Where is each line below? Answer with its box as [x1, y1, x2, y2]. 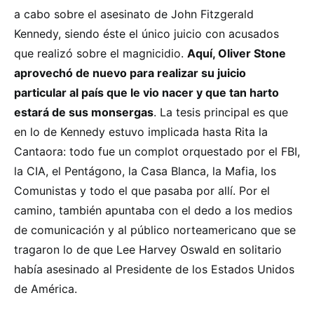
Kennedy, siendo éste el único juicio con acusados [14, 27, 279, 41]
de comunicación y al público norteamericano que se [14, 223, 296, 238]
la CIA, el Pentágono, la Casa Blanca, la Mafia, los [14, 164, 276, 179]
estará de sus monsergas [14, 105, 153, 120]
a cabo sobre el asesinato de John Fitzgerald [14, 7, 254, 22]
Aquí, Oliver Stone [187, 46, 286, 61]
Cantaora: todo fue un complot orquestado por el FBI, [14, 144, 300, 159]
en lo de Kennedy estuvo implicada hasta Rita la [14, 125, 268, 139]
